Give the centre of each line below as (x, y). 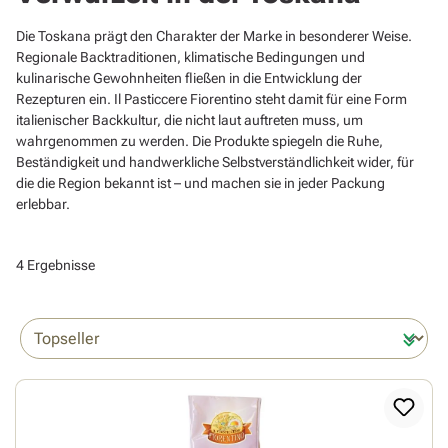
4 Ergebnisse (55, 265)
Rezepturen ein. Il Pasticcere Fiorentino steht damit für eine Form (211, 99)
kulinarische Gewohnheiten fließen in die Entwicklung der (189, 78)
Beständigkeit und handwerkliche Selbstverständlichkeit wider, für (215, 162)
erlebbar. (43, 204)
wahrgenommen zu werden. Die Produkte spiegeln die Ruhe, (199, 141)
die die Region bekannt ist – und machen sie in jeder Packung (200, 183)
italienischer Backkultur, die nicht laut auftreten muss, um (189, 120)
